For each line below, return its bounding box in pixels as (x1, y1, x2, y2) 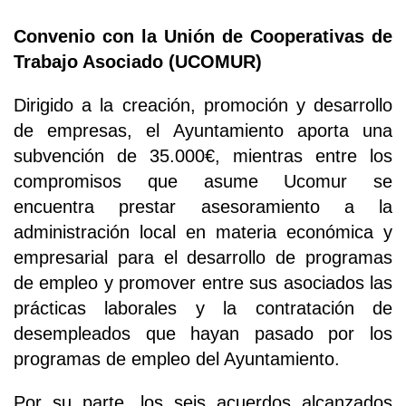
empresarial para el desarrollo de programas (14, 246, 392, 267)
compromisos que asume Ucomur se (14, 170, 392, 191)
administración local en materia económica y (14, 221, 392, 242)
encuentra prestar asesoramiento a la (14, 196, 392, 217)
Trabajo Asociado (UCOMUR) (14, 51, 262, 72)
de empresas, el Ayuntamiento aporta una (14, 120, 392, 140)
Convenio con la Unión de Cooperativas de (14, 25, 392, 46)
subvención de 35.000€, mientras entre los (14, 145, 392, 166)
